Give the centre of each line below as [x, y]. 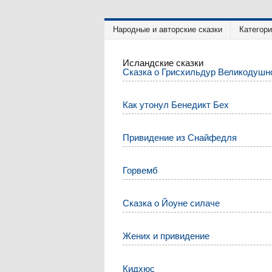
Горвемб [141, 170]
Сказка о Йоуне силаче [172, 203]
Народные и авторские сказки [168, 30]
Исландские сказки [163, 63]
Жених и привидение [166, 236]
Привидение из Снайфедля [180, 137]
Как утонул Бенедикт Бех [176, 104]
